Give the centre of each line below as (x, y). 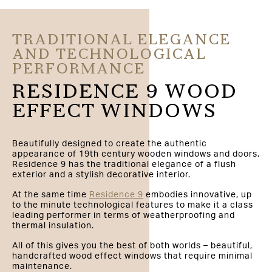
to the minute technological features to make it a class (133, 205)
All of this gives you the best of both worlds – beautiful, (132, 246)
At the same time (51, 195)
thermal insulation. (53, 226)
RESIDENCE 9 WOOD (125, 93)
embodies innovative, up (198, 195)
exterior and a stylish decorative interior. (101, 175)
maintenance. (42, 266)
